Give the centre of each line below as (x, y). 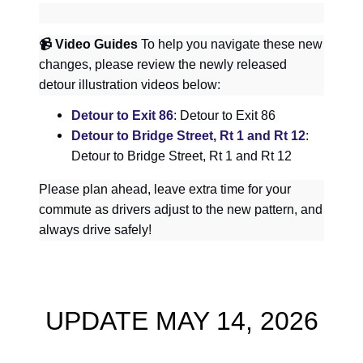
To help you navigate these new (230, 44)
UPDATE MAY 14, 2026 (181, 321)
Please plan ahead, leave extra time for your (165, 190)
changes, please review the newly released (163, 64)
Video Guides (95, 44)
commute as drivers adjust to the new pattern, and (181, 210)
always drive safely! (95, 230)
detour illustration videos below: (130, 84)
